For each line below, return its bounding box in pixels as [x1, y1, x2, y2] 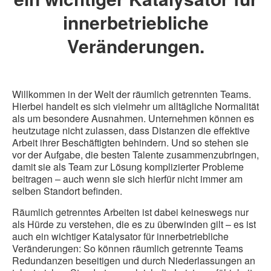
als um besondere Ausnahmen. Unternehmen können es [12, 111, 254, 126]
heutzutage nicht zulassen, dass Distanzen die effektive [12, 123, 250, 138]
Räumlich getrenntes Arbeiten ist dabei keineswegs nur [12, 205, 249, 220]
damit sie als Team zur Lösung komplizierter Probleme [12, 160, 244, 174]
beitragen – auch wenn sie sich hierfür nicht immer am [12, 172, 243, 186]
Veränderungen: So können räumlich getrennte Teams [12, 241, 243, 256]
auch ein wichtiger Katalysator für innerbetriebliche [12, 229, 229, 244]
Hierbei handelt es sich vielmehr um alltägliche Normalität [12, 99, 259, 114]
